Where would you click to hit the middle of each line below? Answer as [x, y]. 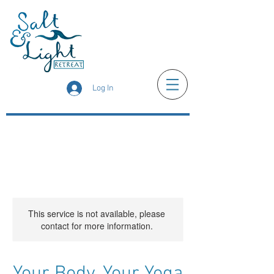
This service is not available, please [97, 213]
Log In [103, 88]
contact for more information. [97, 226]
